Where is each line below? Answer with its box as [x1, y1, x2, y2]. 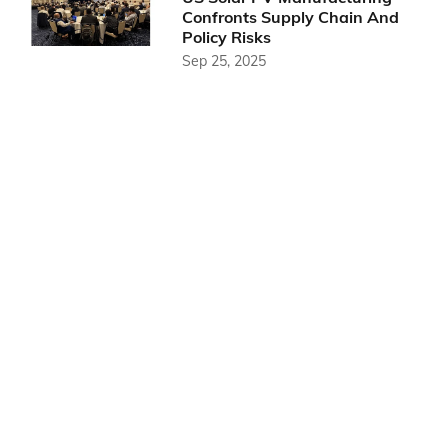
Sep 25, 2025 [181, 52, 266, 70]
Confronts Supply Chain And [181, 7, 399, 27]
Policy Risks [181, 27, 271, 47]
